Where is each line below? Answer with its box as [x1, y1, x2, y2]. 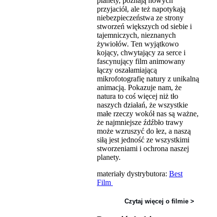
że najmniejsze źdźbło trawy [97, 118, 183, 126]
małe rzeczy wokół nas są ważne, [97, 109, 199, 118]
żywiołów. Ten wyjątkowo [97, 39, 179, 48]
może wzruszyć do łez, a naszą [97, 126, 191, 135]
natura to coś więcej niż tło [97, 92, 178, 100]
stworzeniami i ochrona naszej [97, 144, 189, 153]
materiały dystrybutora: [97, 169, 169, 178]
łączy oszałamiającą [97, 65, 157, 74]
